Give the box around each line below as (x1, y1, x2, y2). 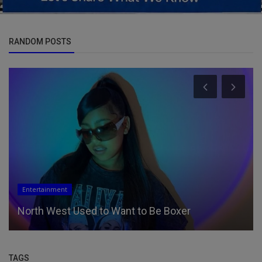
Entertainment (22, 185, 67, 194)
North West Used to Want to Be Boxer (18, 205, 191, 218)
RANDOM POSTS (9, 36, 71, 46)
